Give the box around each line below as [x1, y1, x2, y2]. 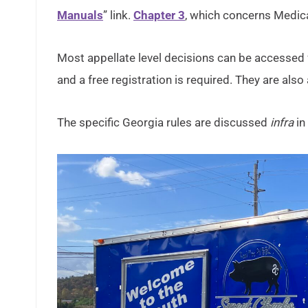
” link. [103, 8, 133, 22]
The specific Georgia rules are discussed [57, 115, 270, 129]
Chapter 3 [133, 8, 185, 22]
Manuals [57, 8, 103, 22]
